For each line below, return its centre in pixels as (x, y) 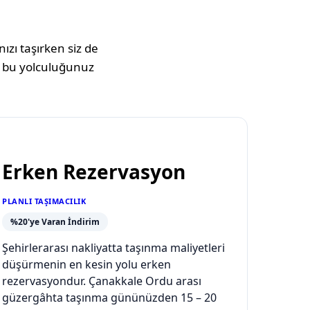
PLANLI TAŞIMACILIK (44, 201)
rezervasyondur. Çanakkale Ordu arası (102, 281)
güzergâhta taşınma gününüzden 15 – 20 (109, 298)
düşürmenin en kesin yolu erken (86, 265)
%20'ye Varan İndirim (55, 222)
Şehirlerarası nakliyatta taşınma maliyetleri (113, 248)
